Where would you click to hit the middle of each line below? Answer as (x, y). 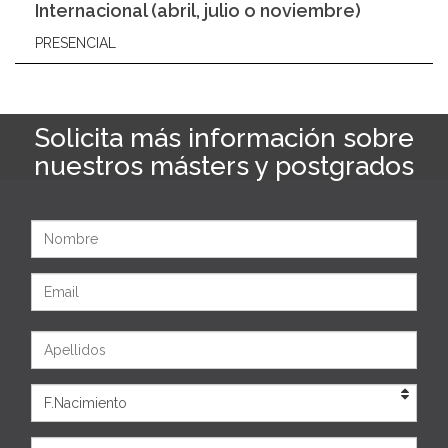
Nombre (60, 229)
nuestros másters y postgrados (224, 166)
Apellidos (64, 340)
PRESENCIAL (75, 43)
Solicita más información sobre (224, 138)
